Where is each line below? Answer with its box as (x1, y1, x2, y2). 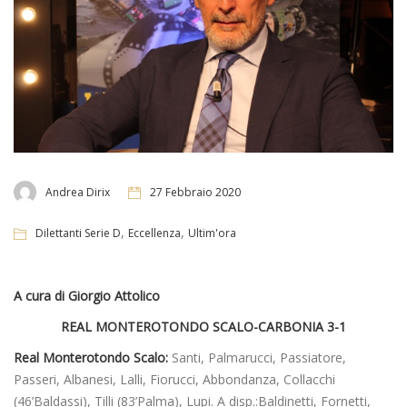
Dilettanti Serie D (35, 225, 121, 242)
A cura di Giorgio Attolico (14, 287, 160, 305)
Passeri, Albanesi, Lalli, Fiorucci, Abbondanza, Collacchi (14, 371, 335, 389)
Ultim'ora (188, 225, 236, 242)
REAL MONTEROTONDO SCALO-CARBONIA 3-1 (61, 318, 346, 336)
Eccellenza (128, 225, 181, 242)
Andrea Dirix (45, 184, 110, 200)
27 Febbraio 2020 (150, 184, 241, 200)
